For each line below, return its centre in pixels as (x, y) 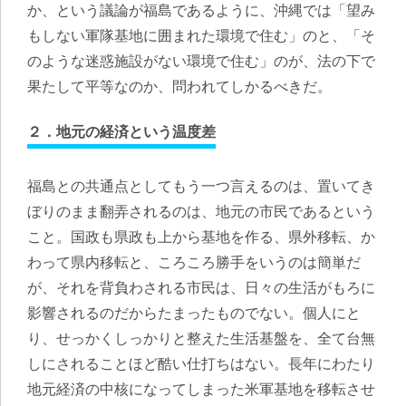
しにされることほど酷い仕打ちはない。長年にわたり (201, 364)
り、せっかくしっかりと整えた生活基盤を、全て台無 (201, 338)
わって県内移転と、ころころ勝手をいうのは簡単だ (194, 262)
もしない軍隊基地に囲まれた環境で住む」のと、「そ (201, 36)
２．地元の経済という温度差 (121, 132)
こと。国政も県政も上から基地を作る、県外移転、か (201, 237)
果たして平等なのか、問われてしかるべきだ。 (179, 87)
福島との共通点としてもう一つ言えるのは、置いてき (201, 186)
